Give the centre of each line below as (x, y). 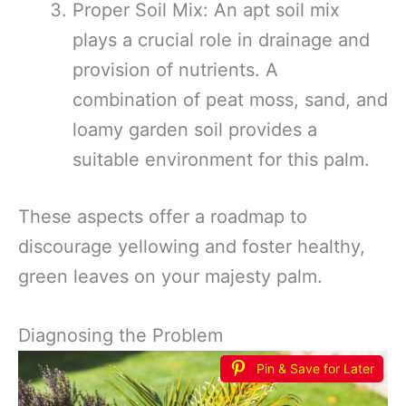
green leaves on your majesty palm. (170, 276)
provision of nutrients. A (175, 70)
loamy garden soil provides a (195, 130)
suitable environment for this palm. (221, 159)
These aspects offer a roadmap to (163, 217)
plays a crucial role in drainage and (221, 40)
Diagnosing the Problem (121, 335)
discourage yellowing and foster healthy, (192, 246)
